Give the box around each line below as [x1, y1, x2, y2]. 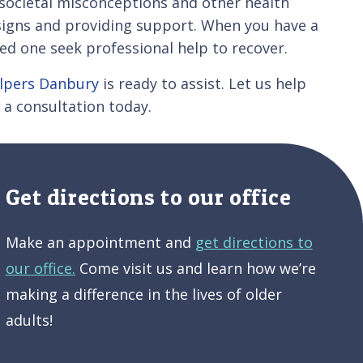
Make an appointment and [5, 232, 195, 252]
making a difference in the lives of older [5, 284, 282, 304]
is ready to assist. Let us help [99, 73, 306, 93]
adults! [5, 310, 53, 330]
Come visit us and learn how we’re [75, 258, 316, 278]
